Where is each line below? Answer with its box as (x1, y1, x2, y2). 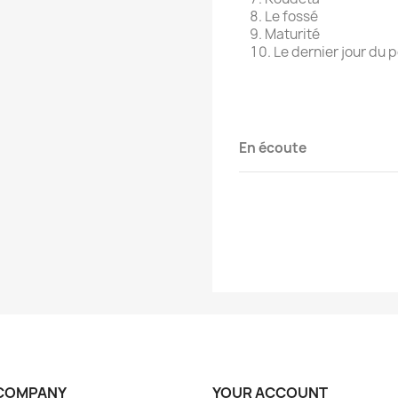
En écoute (239, 139, 306, 158)
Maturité (265, 25, 320, 44)
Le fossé (265, 7, 318, 27)
